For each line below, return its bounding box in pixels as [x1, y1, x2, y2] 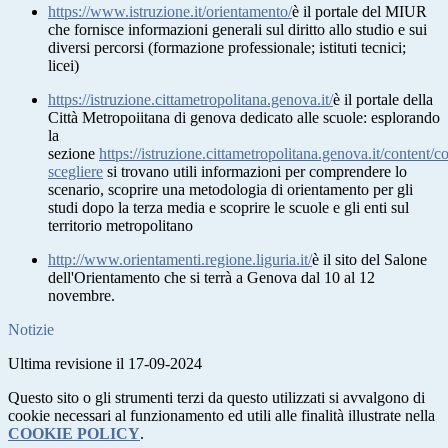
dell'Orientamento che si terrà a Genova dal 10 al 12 [48, 268, 375, 286]
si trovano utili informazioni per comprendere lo [103, 162, 407, 180]
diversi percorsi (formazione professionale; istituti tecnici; [48, 38, 406, 56]
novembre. [48, 286, 115, 304]
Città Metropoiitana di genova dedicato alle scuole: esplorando [48, 108, 440, 126]
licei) [48, 56, 79, 74]
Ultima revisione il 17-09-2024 [8, 354, 202, 372]
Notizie [8, 320, 54, 338]
